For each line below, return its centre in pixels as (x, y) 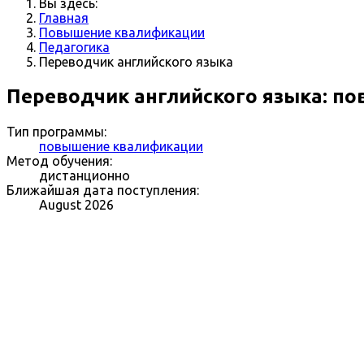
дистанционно (84, 175)
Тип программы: (56, 131)
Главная (64, 18)
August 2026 (76, 204)
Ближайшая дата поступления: (103, 190)
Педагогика (74, 47)
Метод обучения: (59, 160)
